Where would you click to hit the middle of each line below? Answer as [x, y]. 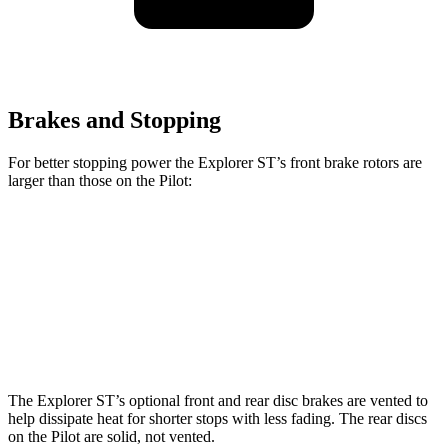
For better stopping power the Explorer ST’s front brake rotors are [215, 162]
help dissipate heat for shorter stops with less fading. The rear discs [217, 418]
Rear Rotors [139, 335]
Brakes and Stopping [114, 119]
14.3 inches [227, 289]
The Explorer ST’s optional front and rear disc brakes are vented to [218, 400]
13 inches [311, 335]
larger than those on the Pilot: [100, 180]
